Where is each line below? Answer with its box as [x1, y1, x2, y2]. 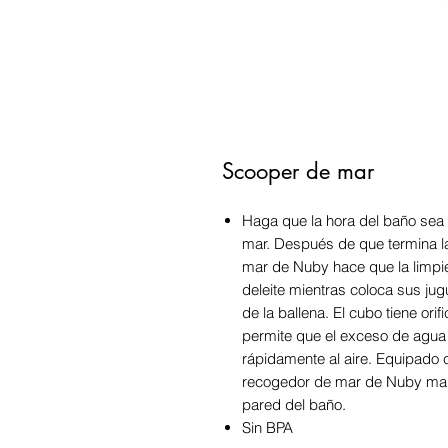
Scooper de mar [222, 157, 374, 186]
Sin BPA [242, 418, 293, 438]
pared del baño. [242, 395, 346, 415]
